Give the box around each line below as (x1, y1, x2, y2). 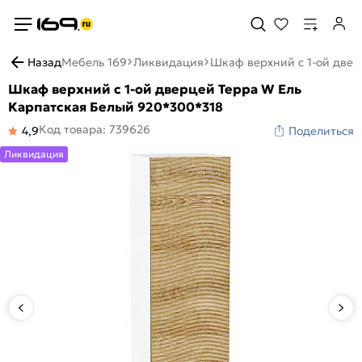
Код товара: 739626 (39, 122, 150, 137)
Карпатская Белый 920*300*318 (8, 99, 223, 115)
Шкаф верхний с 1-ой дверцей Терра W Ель (8, 81, 301, 97)
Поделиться (288, 124, 354, 138)
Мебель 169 (61, 55, 127, 69)
